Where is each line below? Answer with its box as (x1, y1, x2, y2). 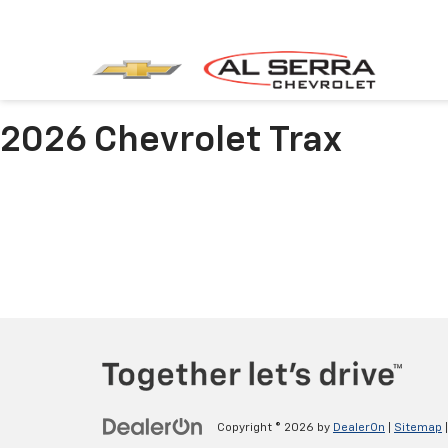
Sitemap (394, 422, 442, 435)
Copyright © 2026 (217, 422, 317, 435)
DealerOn (333, 422, 385, 435)
